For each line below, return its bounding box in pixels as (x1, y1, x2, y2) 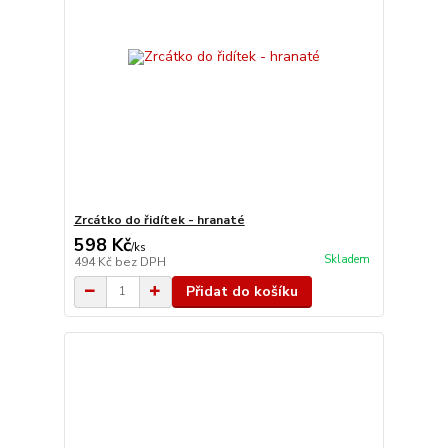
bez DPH (114, 253, 166, 270)
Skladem (323, 251, 370, 267)
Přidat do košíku (185, 281, 298, 301)
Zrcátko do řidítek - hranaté (73, 211, 245, 228)
